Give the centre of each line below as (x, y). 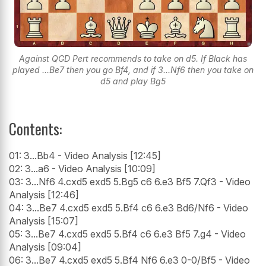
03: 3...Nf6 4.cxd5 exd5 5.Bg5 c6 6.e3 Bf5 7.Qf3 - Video (130, 181)
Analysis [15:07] (44, 221)
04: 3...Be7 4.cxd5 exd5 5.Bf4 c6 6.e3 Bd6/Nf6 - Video (129, 208)
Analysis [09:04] (45, 247)
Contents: (35, 128)
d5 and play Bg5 (133, 81)
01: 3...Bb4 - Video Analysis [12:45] (85, 155)
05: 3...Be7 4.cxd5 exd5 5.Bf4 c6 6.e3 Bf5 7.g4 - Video (127, 234)
